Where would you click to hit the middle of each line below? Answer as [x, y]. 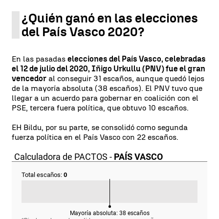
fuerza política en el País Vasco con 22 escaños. [95, 137]
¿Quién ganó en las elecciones [110, 18]
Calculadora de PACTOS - [64, 156]
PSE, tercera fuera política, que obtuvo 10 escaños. [100, 108]
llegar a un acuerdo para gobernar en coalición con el [105, 98]
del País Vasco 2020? [83, 32]
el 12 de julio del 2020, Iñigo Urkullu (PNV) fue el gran [109, 68]
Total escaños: [43, 175]
